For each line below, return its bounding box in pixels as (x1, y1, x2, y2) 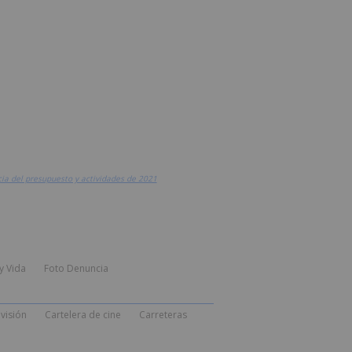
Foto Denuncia (43, 262, 108, 276)
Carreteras (138, 308, 187, 322)
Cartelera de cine (44, 308, 121, 322)
